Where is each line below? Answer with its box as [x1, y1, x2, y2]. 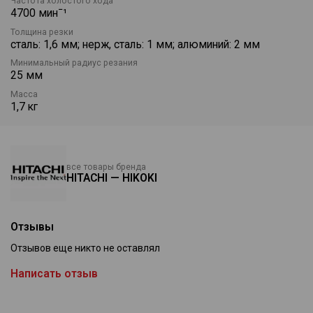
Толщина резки [10, 27, 73, 37]
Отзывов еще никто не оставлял [10, 242, 160, 254]
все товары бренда [66, 161, 146, 172]
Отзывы [10, 219, 54, 233]
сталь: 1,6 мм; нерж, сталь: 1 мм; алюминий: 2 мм [10, 37, 260, 51]
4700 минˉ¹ [10, 6, 67, 20]
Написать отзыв [10, 267, 98, 281]
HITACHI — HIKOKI [66, 170, 157, 184]
